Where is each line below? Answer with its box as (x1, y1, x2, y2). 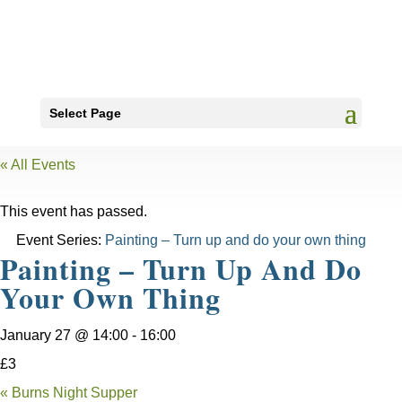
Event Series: (16, 232, 105, 248)
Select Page (48, 106, 121, 120)
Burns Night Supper (8, 385, 137, 400)
